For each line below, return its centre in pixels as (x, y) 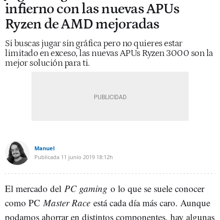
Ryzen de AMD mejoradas (82, 24)
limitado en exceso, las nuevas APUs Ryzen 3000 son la (109, 53)
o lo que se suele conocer (157, 188)
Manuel (44, 148)
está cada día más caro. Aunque (152, 203)
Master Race (68, 203)
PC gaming (87, 188)
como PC (24, 203)
